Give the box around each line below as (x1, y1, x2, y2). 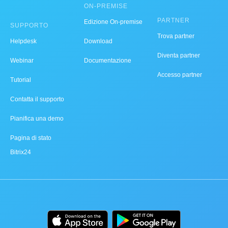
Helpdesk (10, 38, 37, 45)
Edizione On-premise (83, 18, 142, 25)
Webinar (10, 57, 34, 64)
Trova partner (157, 33, 195, 40)
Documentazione (83, 57, 131, 64)
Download (83, 38, 112, 45)
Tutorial (10, 76, 31, 83)
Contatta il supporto (10, 96, 64, 103)
